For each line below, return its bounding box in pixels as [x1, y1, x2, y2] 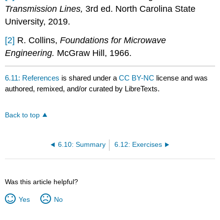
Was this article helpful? [5, 178, 79, 186]
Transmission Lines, [5, 3, 83, 14]
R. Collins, [15, 35, 60, 46]
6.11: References [5, 73, 60, 82]
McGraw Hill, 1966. [57, 48, 132, 58]
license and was [156, 73, 208, 82]
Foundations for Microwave [60, 35, 166, 46]
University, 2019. [5, 16, 71, 27]
